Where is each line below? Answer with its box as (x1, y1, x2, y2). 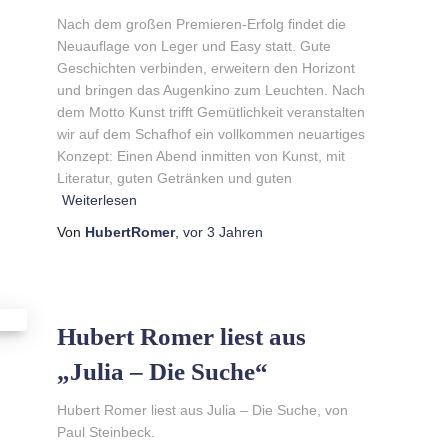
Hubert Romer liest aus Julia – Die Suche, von (56, 401, 348, 418)
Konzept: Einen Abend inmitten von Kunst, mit (56, 147, 345, 164)
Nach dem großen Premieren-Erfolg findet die (56, 15, 346, 32)
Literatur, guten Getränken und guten (56, 169, 292, 186)
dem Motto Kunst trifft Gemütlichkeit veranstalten (56, 103, 365, 120)
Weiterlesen (61, 191, 137, 208)
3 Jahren (206, 223, 263, 240)
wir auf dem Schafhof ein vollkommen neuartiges (56, 125, 365, 142)
